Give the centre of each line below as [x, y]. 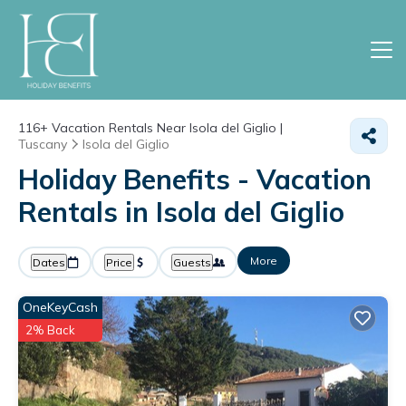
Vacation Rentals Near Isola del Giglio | [165, 128]
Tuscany [43, 144]
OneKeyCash [60, 307]
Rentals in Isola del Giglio [181, 212]
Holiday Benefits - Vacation [195, 179]
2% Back [50, 330]
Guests [192, 262]
